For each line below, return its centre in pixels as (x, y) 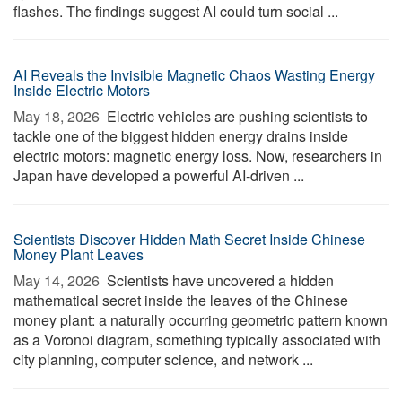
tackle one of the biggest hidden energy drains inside (181, 136)
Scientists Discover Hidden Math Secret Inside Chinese (189, 239)
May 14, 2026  (58, 280)
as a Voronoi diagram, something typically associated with (197, 340)
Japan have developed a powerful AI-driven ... (159, 175)
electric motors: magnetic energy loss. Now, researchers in (198, 156)
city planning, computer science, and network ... (163, 359)
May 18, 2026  (58, 116)
